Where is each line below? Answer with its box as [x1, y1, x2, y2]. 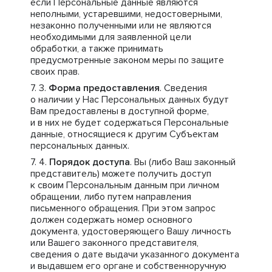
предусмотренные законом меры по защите [30, 54, 224, 66]
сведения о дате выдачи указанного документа [30, 248, 239, 260]
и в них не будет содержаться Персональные [30, 117, 229, 129]
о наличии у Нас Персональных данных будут [30, 93, 229, 106]
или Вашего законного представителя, [30, 237, 199, 249]
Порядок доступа [49, 156, 130, 168]
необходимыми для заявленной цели [30, 31, 191, 43]
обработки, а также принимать [30, 42, 163, 55]
